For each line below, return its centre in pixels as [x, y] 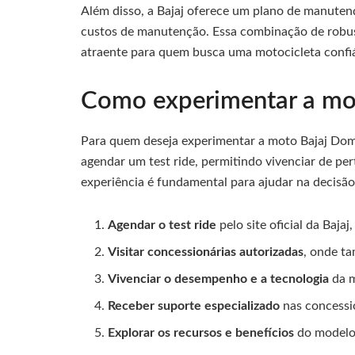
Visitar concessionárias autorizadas [206, 252]
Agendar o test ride [162, 225]
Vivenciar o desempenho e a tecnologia [219, 279]
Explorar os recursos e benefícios [201, 332]
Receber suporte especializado [194, 305]
